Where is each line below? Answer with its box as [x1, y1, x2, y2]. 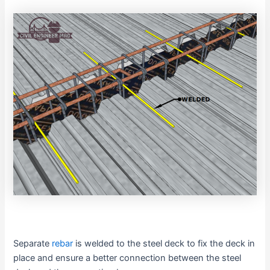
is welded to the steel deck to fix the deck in [73, 238, 256, 250]
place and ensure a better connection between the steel [13, 253, 242, 264]
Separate [13, 238, 52, 250]
